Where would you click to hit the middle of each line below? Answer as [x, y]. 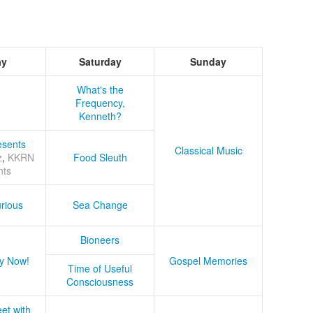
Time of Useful [100, 269]
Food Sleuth [100, 158]
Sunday [208, 62]
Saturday [100, 62]
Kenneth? [100, 116]
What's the [100, 90]
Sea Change [100, 205]
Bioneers [100, 240]
